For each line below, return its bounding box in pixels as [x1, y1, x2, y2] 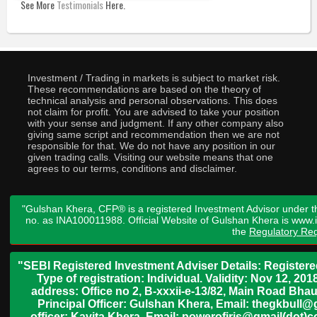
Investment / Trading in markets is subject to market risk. [27, 72, 280, 84]
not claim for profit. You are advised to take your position [27, 106, 279, 118]
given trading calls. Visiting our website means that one [27, 151, 273, 163]
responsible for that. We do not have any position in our [27, 140, 275, 152]
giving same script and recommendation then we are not [27, 129, 279, 141]
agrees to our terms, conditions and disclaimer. [27, 163, 237, 175]
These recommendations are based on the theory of [27, 83, 261, 96]
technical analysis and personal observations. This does [27, 95, 277, 107]
